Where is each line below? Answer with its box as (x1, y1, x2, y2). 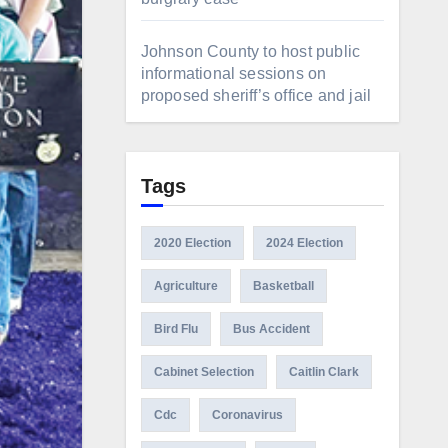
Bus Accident (232, 322, 310, 336)
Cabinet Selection (153, 365, 254, 379)
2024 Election (265, 236, 343, 250)
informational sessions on (140, 65, 327, 82)
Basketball (252, 279, 314, 293)
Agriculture (153, 279, 218, 293)
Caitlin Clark (288, 365, 359, 379)
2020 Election (153, 236, 231, 250)
